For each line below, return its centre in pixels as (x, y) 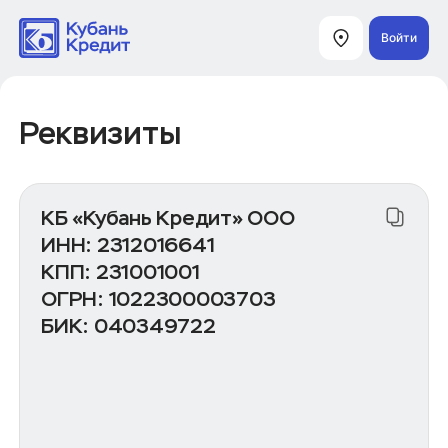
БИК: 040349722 (128, 326)
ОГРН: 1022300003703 (158, 299)
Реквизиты (100, 134)
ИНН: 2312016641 (128, 245)
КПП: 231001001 (120, 272)
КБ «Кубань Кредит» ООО (168, 218)
